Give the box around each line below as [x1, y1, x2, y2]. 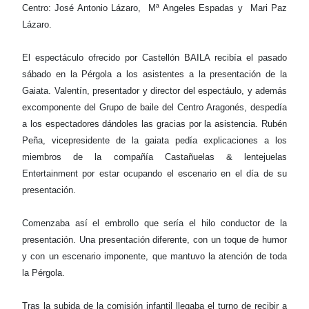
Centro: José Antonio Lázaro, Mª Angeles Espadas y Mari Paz [22, 3, 287, 14]
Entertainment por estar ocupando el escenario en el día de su [22, 168, 287, 179]
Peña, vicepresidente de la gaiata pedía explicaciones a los [22, 135, 287, 146]
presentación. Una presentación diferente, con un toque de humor [22, 235, 287, 246]
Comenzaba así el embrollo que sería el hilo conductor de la [22, 218, 287, 229]
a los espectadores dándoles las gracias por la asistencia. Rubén [22, 119, 287, 130]
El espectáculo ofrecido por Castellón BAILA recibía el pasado [22, 52, 287, 63]
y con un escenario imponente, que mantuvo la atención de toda [22, 251, 287, 262]
